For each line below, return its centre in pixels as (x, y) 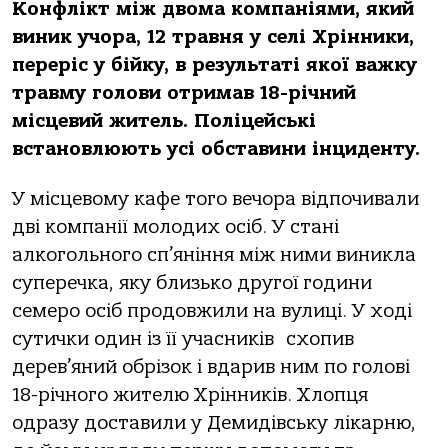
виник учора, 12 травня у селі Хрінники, (213, 37)
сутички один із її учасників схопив (183, 339)
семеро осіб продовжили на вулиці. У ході (212, 311)
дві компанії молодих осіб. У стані (175, 227)
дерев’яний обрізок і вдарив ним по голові (211, 367)
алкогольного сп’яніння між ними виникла (214, 255)
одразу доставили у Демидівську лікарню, (214, 423)
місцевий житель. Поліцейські (164, 121)
